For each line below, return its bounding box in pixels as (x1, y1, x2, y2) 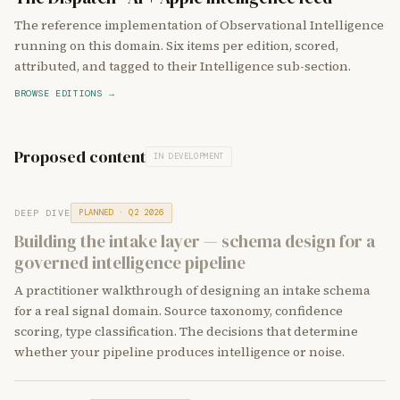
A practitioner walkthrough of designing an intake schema (14, 281, 371, 299)
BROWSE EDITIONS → (14, 87, 115, 99)
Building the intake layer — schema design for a (14, 229, 375, 253)
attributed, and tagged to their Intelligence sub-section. (14, 57, 351, 75)
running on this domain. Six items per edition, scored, (14, 37, 338, 54)
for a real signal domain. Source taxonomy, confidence (14, 302, 343, 320)
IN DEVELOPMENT (154, 151, 224, 162)
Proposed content (14, 146, 146, 168)
